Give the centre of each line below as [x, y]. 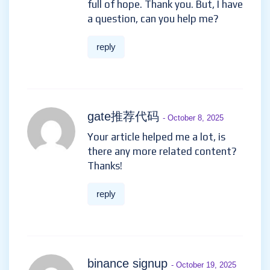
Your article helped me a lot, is [156, 137]
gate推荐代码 [125, 116]
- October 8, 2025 [193, 118]
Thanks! [105, 166]
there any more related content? [162, 151]
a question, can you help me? [153, 19]
